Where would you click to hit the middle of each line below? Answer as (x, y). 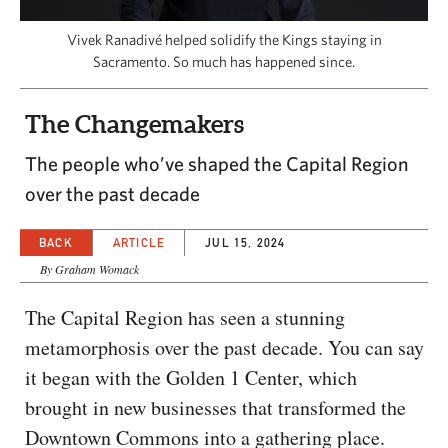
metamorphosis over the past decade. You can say (224, 347)
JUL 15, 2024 (245, 242)
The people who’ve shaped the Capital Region (217, 163)
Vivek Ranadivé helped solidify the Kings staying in (224, 39)
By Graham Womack (89, 268)
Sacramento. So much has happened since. (224, 61)
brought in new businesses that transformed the (215, 407)
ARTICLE (139, 242)
